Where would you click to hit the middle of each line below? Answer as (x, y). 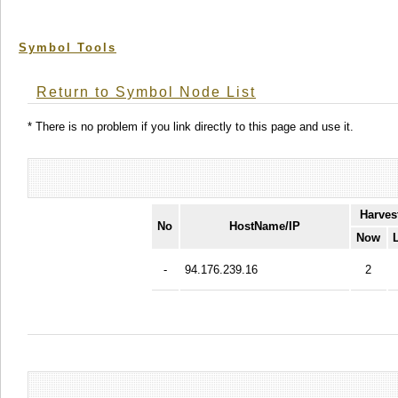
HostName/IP (264, 226)
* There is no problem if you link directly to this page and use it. (191, 126)
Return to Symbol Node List (146, 92)
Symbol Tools (68, 48)
